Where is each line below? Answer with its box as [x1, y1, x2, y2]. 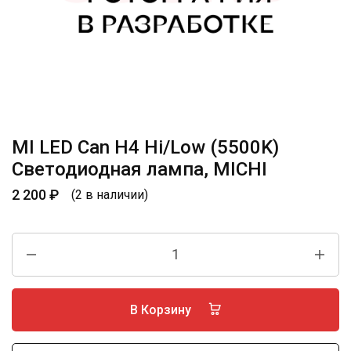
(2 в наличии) [71, 186, 148, 202]
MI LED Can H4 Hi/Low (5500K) [12, 136, 279, 158]
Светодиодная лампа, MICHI [12, 158, 267, 180]
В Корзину [129, 302, 194, 317]
